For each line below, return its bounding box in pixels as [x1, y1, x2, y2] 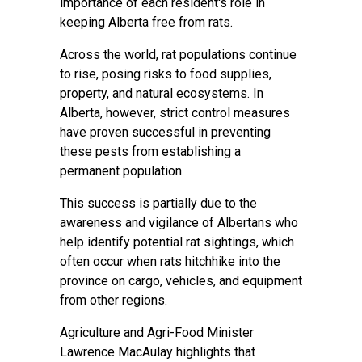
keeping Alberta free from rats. [60, 15, 233, 30]
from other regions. [60, 293, 167, 308]
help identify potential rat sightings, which [60, 234, 294, 250]
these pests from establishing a [60, 144, 241, 159]
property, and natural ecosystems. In [60, 86, 263, 101]
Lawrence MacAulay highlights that [60, 344, 255, 360]
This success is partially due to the [60, 196, 257, 211]
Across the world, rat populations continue [60, 47, 297, 62]
